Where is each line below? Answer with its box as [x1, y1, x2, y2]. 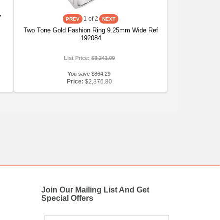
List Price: [63, 55, 91, 61]
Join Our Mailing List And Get [41, 186, 149, 194]
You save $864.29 [68, 71, 111, 77]
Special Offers [41, 194, 93, 202]
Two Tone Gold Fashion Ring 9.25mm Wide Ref [23, 27, 158, 34]
